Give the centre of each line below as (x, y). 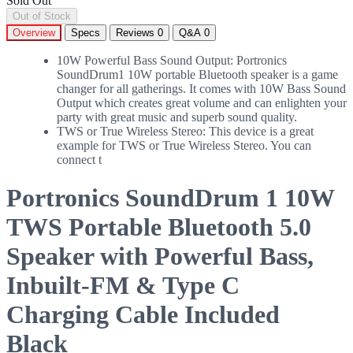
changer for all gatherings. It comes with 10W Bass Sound (201, 88)
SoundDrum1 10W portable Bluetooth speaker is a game (197, 74)
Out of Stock (42, 16)
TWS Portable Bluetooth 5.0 (159, 227)
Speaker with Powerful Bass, (160, 256)
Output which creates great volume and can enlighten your (202, 102)
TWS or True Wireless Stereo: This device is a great (185, 131)
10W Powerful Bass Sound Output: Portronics (172, 60)
